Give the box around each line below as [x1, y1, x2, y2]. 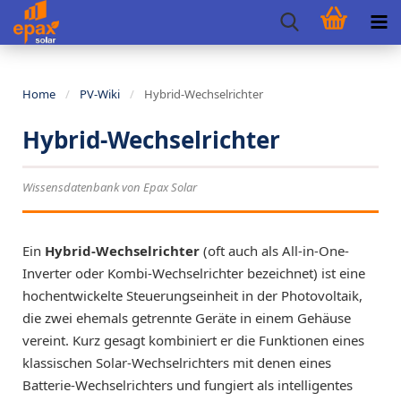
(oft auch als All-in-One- [200, 242, 349, 260]
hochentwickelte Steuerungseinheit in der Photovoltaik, [22, 286, 363, 304]
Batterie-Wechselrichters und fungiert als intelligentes [22, 376, 353, 394]
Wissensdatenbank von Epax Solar [22, 179, 197, 195]
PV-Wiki [80, 86, 120, 102]
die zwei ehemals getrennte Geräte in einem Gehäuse [22, 309, 351, 327]
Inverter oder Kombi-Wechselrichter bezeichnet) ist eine [22, 264, 365, 282]
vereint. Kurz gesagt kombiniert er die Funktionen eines [22, 331, 364, 349]
